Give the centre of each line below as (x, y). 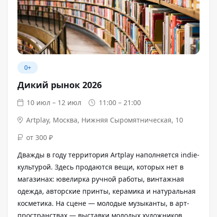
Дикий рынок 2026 (60, 85)
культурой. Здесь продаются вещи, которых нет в (101, 167)
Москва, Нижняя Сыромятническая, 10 (118, 120)
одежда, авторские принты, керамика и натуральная (107, 191)
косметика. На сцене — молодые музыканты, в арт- (103, 203)
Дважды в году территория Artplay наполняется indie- (108, 155)
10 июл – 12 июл (54, 102)
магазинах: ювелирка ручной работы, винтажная (101, 179)
